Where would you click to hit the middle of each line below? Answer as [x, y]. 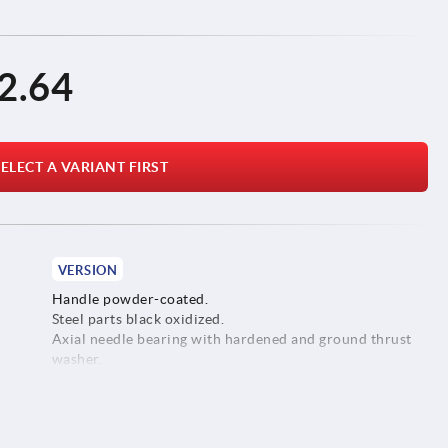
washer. [77, 358]
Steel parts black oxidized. [138, 318]
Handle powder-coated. [130, 298]
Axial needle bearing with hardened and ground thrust [231, 338]
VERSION [87, 270]
